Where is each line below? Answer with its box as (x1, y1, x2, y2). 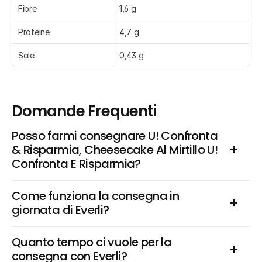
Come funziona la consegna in (12, 188, 180, 204)
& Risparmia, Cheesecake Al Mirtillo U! (12, 142, 218, 158)
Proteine (18, 27, 50, 37)
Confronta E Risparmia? (12, 156, 141, 172)
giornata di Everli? (12, 202, 109, 218)
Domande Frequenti (12, 101, 157, 122)
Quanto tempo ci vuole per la (12, 234, 172, 250)
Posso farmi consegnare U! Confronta (12, 127, 218, 144)
